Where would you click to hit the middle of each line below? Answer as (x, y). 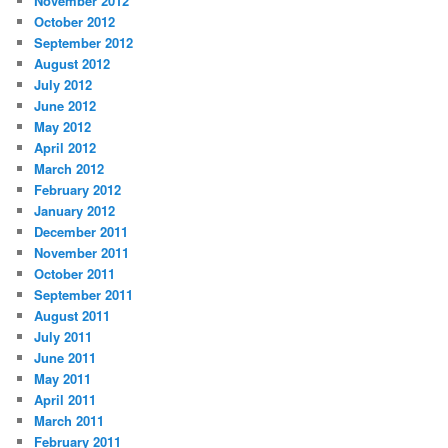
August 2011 (72, 316)
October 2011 (75, 274)
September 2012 (84, 43)
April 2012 (65, 148)
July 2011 (63, 337)
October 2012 (75, 22)
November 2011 (82, 253)
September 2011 (84, 295)
